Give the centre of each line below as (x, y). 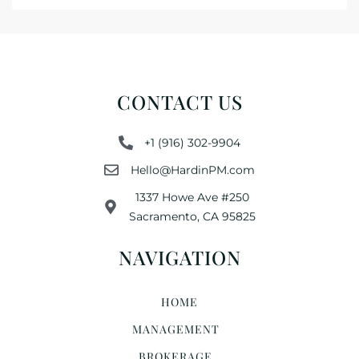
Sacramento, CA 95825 (193, 216)
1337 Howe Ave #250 (193, 197)
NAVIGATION (179, 257)
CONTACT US (179, 101)
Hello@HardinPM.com (192, 169)
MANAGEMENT (175, 329)
